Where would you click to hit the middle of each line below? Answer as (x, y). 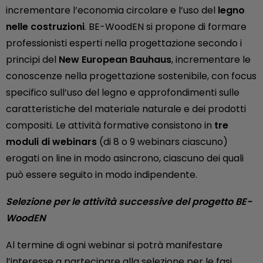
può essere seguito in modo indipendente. (102, 175)
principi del (32, 60)
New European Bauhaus (115, 60)
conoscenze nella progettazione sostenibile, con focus (131, 76)
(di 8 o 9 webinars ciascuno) (162, 142)
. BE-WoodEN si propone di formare (166, 27)
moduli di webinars (51, 142)
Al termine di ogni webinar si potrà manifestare (114, 245)
